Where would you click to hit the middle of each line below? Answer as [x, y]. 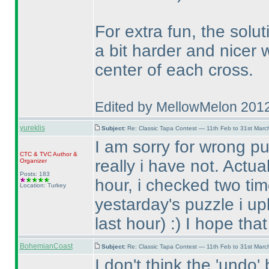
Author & [64, 154]
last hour [127, 224]
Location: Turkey [43, 185]
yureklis [32, 128]
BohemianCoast [46, 246]
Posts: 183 [35, 174]
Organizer [33, 161]
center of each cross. [174, 70]
